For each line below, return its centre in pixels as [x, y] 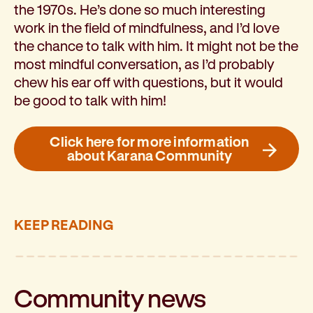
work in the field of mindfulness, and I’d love [147, 27]
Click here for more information [150, 141]
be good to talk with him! [90, 100]
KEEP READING [64, 224]
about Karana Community [150, 155]
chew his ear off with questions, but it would [148, 82]
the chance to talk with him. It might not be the [156, 45]
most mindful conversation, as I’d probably [144, 64]
